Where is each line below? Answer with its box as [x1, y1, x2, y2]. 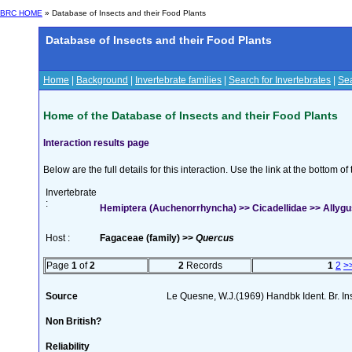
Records [183, 259, 222, 271]
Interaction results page [43, 137, 149, 148]
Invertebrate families [135, 75, 222, 86]
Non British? [46, 315, 101, 327]
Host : [46, 232, 70, 244]
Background [76, 75, 128, 86]
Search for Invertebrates [229, 75, 331, 86]
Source [46, 290, 78, 302]
